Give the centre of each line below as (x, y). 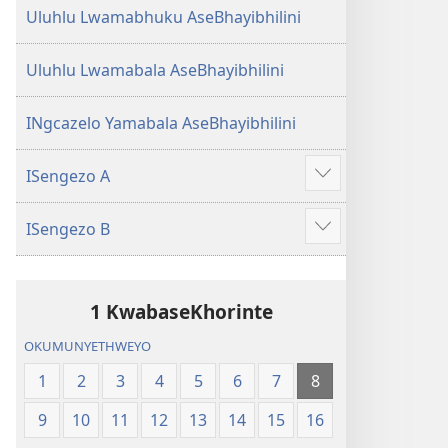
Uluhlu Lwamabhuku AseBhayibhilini (163, 17)
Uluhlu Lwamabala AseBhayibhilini (155, 70)
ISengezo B (68, 229)
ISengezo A (68, 176)
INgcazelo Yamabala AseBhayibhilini (161, 123)
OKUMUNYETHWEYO (88, 346)
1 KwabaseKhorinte (181, 311)
